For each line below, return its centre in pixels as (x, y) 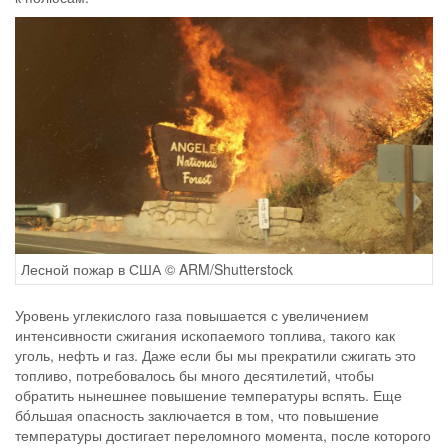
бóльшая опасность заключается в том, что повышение (197, 414)
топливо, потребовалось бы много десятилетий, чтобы (194, 374)
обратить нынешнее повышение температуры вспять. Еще (208, 394)
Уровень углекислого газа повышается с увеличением (192, 314)
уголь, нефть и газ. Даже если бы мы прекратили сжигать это (215, 354)
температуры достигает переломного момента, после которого (223, 434)
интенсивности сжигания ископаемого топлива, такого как (205, 334)
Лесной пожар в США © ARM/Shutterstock (157, 268)
